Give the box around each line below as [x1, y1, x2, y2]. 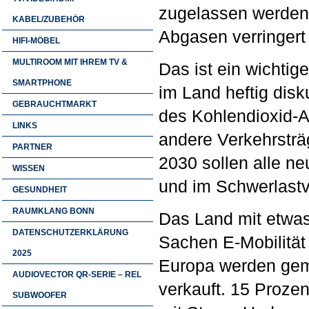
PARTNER [12, 142, 52, 152]
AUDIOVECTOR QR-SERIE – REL [12, 270, 141, 279]
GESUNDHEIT [12, 185, 67, 195]
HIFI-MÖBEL [12, 36, 60, 46]
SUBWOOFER [12, 290, 67, 300]
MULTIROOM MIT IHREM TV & [12, 57, 128, 67]
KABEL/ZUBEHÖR [12, 14, 85, 24]
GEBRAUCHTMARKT [12, 99, 97, 109]
